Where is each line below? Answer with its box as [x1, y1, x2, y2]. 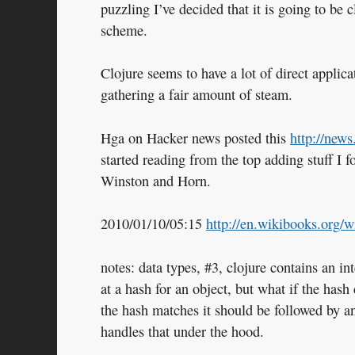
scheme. [101, 20, 147, 40]
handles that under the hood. [101, 321, 264, 341]
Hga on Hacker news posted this [101, 128, 290, 147]
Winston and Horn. [101, 170, 211, 190]
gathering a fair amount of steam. [101, 85, 292, 105]
